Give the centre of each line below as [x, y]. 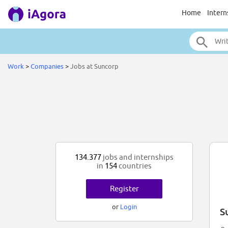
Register [124, 189]
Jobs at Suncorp [94, 66]
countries [134, 166]
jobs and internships [137, 157]
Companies [47, 66]
